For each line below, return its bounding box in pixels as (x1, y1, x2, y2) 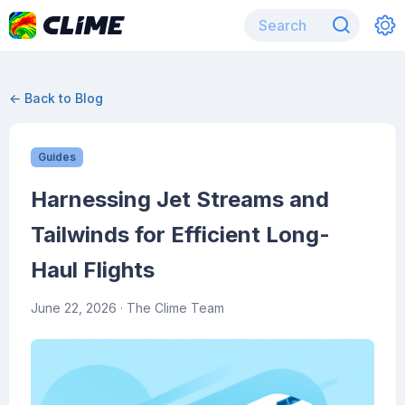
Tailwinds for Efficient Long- (31, 221, 330, 248)
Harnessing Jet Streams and (31, 186, 329, 212)
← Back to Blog (9, 90, 103, 106)
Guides (38, 150, 76, 164)
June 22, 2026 (31, 300, 117, 316)
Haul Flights (31, 257, 155, 283)
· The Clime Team (117, 300, 224, 316)
